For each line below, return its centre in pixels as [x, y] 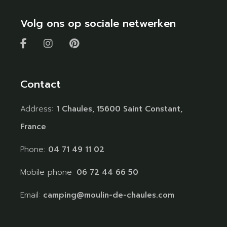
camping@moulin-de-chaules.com [109, 195]
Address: [39, 109]
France [33, 127]
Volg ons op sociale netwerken [98, 24]
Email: [32, 195]
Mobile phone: [49, 173]
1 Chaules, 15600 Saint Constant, [120, 109]
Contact [41, 84]
